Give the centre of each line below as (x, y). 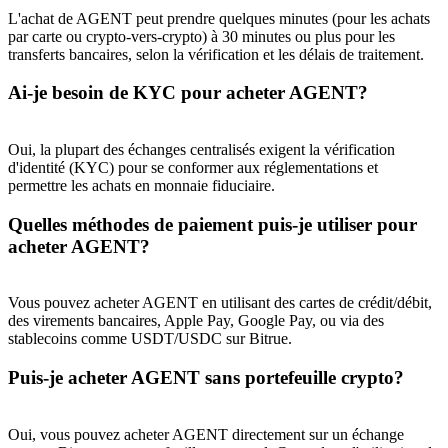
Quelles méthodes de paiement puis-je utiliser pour (212, 224)
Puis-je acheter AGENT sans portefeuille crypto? (206, 378)
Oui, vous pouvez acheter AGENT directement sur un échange (206, 434)
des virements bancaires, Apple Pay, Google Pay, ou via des (196, 321)
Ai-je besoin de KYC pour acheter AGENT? (188, 93)
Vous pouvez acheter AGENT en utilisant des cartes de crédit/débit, (220, 303)
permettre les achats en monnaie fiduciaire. (141, 185)
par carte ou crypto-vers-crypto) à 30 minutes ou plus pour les (201, 36)
